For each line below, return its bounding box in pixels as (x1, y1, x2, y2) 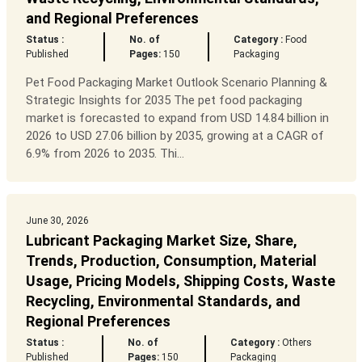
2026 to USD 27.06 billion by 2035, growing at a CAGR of (25, 128, 324, 144)
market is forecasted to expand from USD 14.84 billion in (25, 111, 329, 126)
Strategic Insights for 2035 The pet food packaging (25, 93, 302, 108)
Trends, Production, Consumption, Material (25, 252, 317, 270)
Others (280, 337, 313, 349)
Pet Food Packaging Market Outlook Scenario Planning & (25, 75, 327, 90)
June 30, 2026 (25, 215, 89, 227)
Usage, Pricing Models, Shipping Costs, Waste (25, 272, 335, 290)
